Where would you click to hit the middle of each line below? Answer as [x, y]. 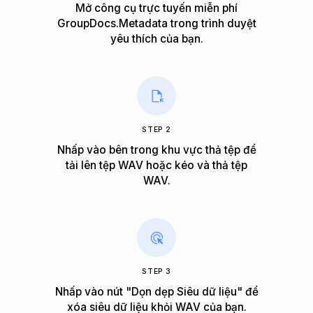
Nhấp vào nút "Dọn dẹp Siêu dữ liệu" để [156, 292]
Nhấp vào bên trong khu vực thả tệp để [156, 150]
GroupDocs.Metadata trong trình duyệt [156, 24]
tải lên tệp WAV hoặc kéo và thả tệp [156, 166]
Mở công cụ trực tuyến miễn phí [156, 8]
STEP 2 [156, 130]
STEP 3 [156, 272]
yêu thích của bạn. [156, 39]
